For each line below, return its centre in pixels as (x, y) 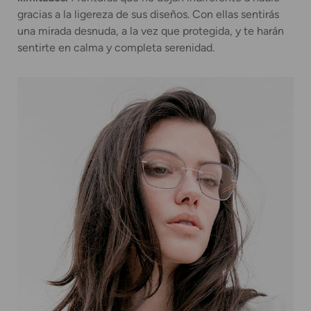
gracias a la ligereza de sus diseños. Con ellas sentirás (148, 15)
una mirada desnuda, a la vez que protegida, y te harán (151, 31)
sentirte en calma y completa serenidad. (116, 48)
